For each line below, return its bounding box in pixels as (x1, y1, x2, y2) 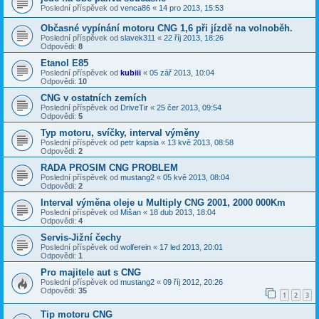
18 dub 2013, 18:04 (150, 208, 216, 217)
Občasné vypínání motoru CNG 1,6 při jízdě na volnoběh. (41, 23, 293, 34)
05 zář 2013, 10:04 (150, 68, 214, 78)
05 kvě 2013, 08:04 (163, 173, 229, 182)
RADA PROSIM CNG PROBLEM (41, 162, 178, 174)
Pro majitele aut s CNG (41, 267, 141, 278)
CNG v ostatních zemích (41, 93, 147, 104)
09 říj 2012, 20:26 (163, 278, 223, 287)
